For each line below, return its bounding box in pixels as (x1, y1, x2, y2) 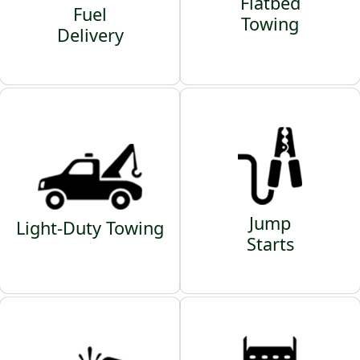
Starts (246, 232, 294, 256)
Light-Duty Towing (16, 215, 164, 239)
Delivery (56, 23, 124, 47)
